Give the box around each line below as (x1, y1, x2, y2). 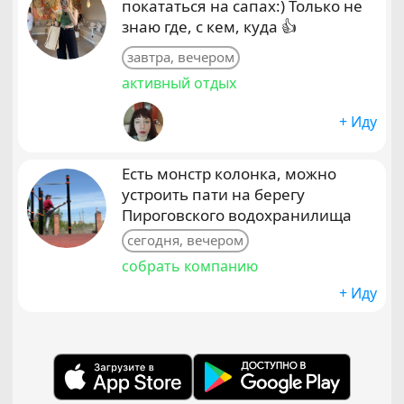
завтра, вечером (127, 48, 234, 66)
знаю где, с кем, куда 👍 (122, 16, 297, 37)
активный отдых (122, 73, 236, 93)
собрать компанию (122, 256, 258, 276)
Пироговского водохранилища (122, 205, 352, 225)
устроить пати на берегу (122, 184, 305, 205)
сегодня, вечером (127, 231, 243, 249)
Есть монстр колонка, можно (122, 163, 336, 184)
